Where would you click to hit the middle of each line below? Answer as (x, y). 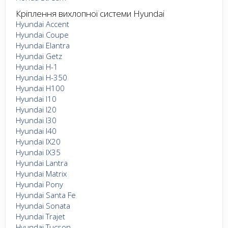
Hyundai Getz (39, 56)
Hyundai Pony (39, 184)
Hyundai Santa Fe (46, 195)
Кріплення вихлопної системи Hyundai (90, 13)
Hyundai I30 (36, 120)
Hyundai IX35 (38, 152)
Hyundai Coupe (42, 34)
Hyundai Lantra (42, 163)
